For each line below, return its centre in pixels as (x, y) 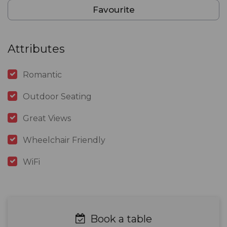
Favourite (113, 10)
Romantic (42, 75)
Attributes (36, 49)
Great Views (47, 119)
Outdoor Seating (57, 97)
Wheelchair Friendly (64, 140)
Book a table (120, 219)
